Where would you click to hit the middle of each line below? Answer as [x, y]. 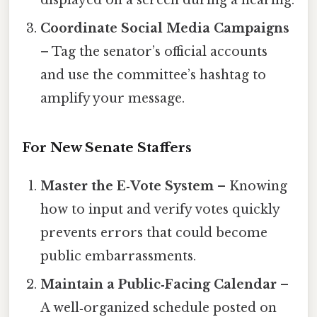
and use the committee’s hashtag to [154, 75]
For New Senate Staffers [107, 148]
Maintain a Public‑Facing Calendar [159, 285]
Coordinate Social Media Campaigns [165, 28]
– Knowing [251, 186]
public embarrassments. [119, 257]
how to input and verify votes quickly [160, 210]
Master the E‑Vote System [127, 186]
